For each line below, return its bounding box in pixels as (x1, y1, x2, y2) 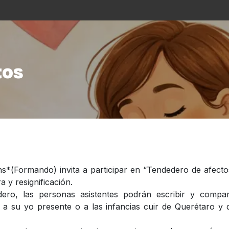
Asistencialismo (64, 5, 123, 15)
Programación (139, 5, 195, 15)
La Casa (17, 5, 48, 15)
